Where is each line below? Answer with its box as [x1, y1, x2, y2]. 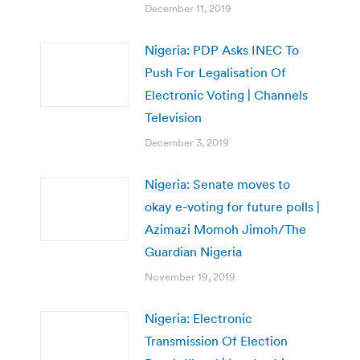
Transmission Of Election [145, 332, 288, 349]
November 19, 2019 [145, 269, 235, 284]
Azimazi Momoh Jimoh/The [145, 220, 306, 237]
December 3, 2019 [145, 135, 229, 149]
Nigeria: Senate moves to [145, 175, 290, 192]
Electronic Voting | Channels [145, 86, 308, 103]
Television [145, 108, 202, 125]
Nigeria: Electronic [145, 309, 252, 326]
